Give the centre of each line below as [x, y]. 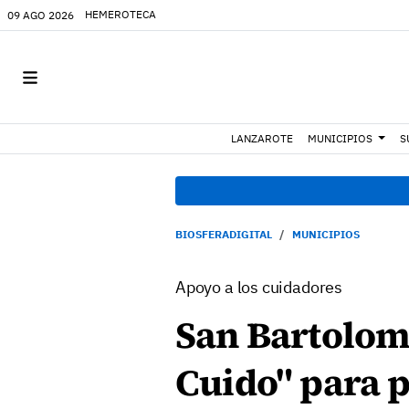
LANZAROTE [262, 138]
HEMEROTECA [121, 14]
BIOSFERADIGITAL [224, 234]
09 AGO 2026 [41, 15]
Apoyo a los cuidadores [259, 287]
